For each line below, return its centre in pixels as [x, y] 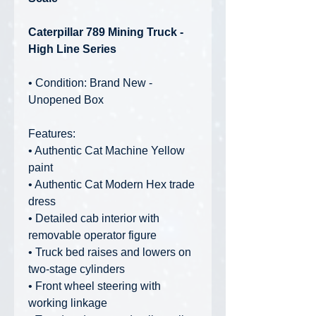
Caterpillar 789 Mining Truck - [106, 32]
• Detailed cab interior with [94, 219]
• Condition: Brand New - [90, 83]
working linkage [68, 303]
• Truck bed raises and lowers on [110, 253]
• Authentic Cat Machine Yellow [107, 151]
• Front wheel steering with [95, 286]
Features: [52, 134]
